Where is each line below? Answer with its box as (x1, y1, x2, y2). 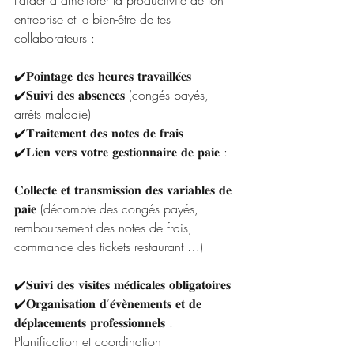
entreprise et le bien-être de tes (14, 10, 175, 28)
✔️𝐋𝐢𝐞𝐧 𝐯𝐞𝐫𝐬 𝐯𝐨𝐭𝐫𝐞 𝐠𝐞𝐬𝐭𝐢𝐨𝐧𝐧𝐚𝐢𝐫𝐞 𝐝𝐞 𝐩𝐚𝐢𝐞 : (14, 143, 232, 160)
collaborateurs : (14, 29, 95, 47)
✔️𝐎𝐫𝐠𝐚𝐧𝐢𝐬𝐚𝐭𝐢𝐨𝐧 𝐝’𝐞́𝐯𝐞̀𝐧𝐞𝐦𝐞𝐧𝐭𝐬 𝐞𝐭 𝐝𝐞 (14, 295, 205, 312)
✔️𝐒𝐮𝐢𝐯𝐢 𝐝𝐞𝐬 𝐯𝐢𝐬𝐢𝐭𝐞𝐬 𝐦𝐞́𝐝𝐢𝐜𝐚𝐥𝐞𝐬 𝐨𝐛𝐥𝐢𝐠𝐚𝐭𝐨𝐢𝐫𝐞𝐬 (14, 276, 231, 293)
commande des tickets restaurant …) (14, 238, 203, 255)
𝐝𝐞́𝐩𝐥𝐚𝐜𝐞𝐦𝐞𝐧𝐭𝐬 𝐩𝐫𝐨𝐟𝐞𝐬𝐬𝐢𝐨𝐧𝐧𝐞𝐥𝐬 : (14, 314, 177, 331)
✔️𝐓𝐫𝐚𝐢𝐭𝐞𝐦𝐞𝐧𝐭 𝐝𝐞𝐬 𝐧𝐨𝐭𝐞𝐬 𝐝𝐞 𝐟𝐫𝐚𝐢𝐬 (14, 124, 183, 141)
